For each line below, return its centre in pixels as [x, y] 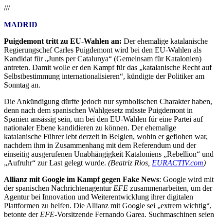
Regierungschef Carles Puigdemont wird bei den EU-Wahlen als [103, 50]
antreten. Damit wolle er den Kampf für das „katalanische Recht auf [108, 68]
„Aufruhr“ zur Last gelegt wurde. [56, 163]
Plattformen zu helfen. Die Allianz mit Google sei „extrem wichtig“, [108, 206]
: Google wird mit [186, 180]
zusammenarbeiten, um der [170, 188]
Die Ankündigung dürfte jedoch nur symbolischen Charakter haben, [108, 102]
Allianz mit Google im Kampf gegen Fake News [82, 180]
